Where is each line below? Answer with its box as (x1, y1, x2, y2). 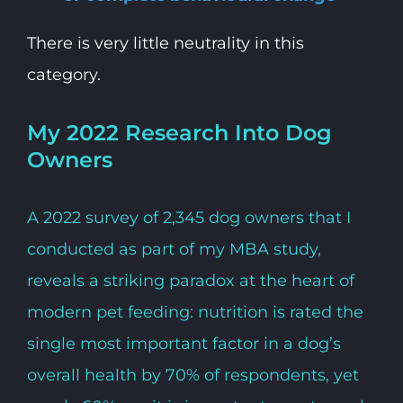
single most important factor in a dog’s (26, 333, 341, 354)
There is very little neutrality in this (26, 33, 304, 54)
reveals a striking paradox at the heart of (26, 270, 354, 291)
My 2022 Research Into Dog (26, 120, 332, 147)
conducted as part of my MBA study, (26, 238, 321, 259)
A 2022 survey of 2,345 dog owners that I (26, 207, 351, 228)
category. (26, 65, 101, 85)
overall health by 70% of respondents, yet (26, 364, 359, 385)
